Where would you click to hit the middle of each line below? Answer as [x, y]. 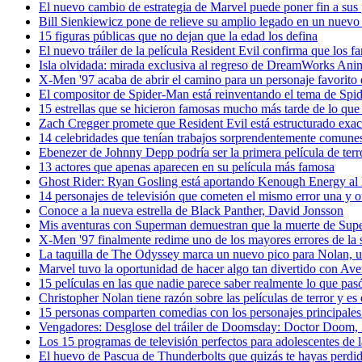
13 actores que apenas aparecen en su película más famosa [187, 166]
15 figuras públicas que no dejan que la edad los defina [178, 36]
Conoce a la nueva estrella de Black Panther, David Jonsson [191, 210]
